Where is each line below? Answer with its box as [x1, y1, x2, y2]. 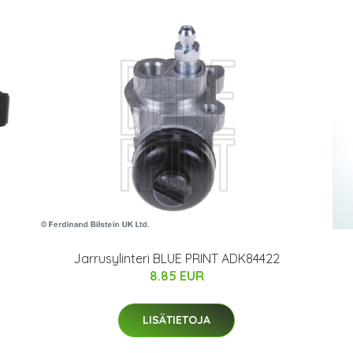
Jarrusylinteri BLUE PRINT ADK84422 [73, 250, 280, 266]
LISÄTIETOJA [143, 312, 210, 327]
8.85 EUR [149, 267, 204, 284]
